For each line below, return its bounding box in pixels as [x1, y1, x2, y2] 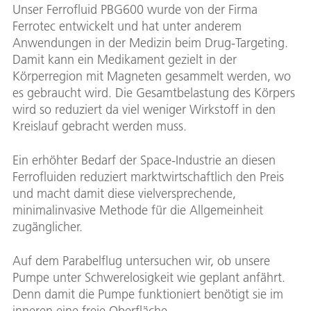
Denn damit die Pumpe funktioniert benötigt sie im [12, 286, 283, 302]
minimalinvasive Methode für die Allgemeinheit [12, 202, 263, 218]
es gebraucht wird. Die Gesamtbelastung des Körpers [12, 85, 295, 101]
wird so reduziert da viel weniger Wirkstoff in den [12, 101, 276, 117]
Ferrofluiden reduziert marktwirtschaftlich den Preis [12, 169, 284, 185]
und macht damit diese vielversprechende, [12, 185, 236, 201]
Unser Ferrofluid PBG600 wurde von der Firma [12, 1, 258, 17]
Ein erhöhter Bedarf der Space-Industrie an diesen [12, 152, 276, 168]
